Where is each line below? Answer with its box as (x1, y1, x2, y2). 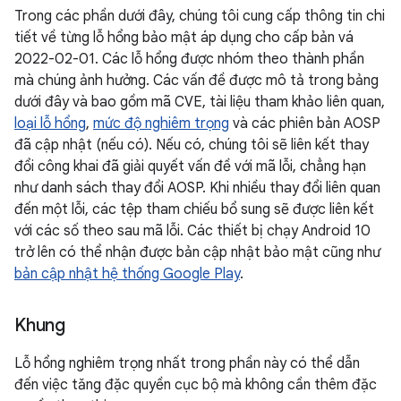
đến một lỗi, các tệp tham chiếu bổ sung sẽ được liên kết (14, 200, 374, 218)
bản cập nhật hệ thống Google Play (14, 265, 240, 283)
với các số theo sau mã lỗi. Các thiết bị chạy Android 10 (14, 222, 371, 240)
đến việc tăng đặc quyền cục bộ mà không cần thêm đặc (14, 376, 377, 394)
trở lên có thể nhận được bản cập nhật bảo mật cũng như (14, 243, 380, 261)
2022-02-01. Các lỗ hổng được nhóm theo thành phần (14, 50, 364, 68)
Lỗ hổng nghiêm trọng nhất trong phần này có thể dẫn (14, 354, 360, 372)
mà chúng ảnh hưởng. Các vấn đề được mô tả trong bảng (14, 72, 379, 90)
